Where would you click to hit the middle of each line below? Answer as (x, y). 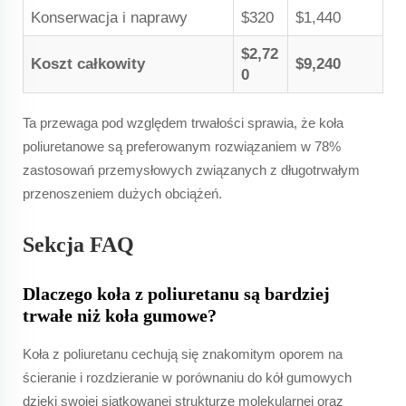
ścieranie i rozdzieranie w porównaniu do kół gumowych (187, 377)
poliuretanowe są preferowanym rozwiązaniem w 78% (182, 146)
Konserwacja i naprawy (109, 17)
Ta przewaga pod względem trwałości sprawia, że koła (183, 122)
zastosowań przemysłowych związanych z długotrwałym (191, 169)
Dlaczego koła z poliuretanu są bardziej (176, 293)
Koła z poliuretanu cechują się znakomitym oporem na (183, 353)
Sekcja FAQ (78, 244)
